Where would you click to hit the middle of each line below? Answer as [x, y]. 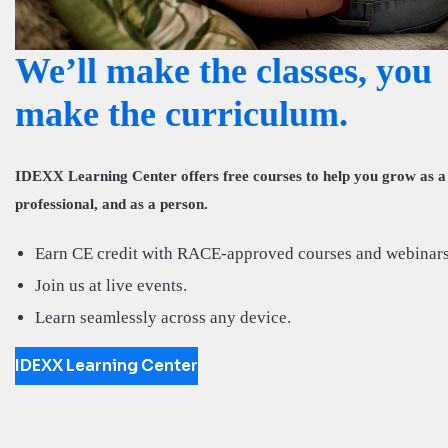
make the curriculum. [181, 113]
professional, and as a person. [111, 203]
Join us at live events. [111, 285]
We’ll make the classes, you [223, 70]
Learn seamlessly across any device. [163, 317]
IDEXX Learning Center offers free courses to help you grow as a [230, 175]
